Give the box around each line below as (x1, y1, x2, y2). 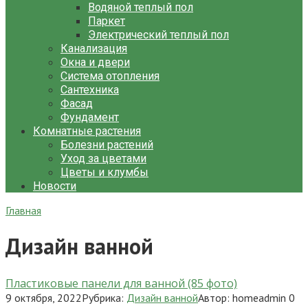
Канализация (60, 42, 127, 55)
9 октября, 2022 (5, 290, 82, 305)
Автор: (198, 290, 230, 305)
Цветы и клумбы (60, 166, 148, 179)
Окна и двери (60, 56, 130, 69)
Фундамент (60, 111, 119, 124)
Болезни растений (60, 138, 153, 151)
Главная (5, 203, 41, 217)
